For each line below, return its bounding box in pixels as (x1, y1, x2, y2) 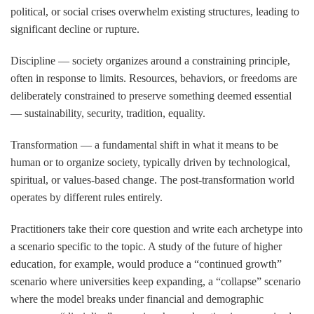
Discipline (11, 54, 55, 67)
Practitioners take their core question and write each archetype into (11, 222, 303, 235)
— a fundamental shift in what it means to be (78, 138, 278, 151)
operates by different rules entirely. (11, 191, 163, 203)
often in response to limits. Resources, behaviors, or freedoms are (11, 71, 297, 84)
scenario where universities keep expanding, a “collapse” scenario (11, 275, 301, 287)
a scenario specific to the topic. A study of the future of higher (11, 240, 282, 252)
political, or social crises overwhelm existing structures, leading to (11, 5, 299, 18)
